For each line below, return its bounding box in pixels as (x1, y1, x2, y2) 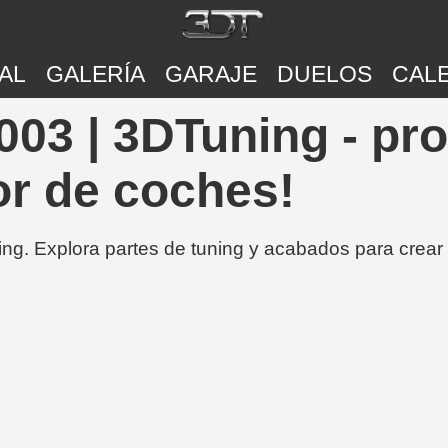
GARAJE (164, 61, 257, 87)
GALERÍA (45, 61, 145, 87)
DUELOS (276, 61, 372, 87)
